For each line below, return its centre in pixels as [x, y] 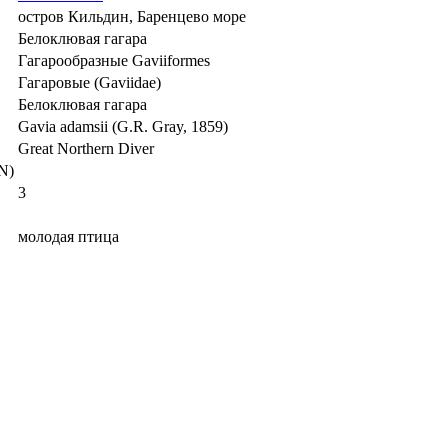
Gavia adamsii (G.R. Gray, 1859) [123, 126]
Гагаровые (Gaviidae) [89, 82]
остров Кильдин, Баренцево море [132, 16]
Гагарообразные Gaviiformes [114, 60]
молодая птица [68, 236]
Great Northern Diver [86, 148]
